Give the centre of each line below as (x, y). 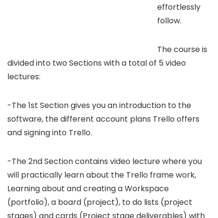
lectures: (24, 76)
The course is (182, 49)
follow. (169, 20)
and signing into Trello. (50, 132)
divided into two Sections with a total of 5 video (97, 63)
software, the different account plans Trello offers (103, 119)
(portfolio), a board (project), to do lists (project (100, 202)
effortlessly (179, 7)
